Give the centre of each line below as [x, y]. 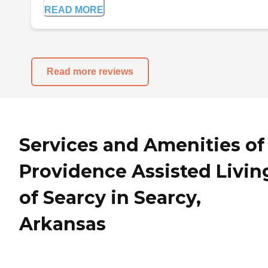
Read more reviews [90, 72]
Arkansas [63, 224]
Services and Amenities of [142, 145]
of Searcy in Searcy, [110, 197]
